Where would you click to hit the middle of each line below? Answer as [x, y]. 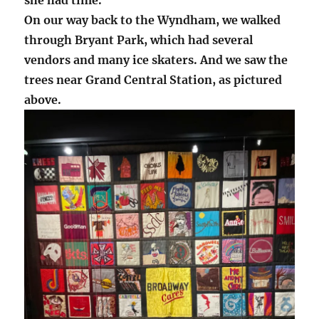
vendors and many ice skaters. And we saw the [156, 59]
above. [43, 99]
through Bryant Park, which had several [139, 40]
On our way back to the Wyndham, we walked [153, 20]
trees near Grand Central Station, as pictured [153, 79]
